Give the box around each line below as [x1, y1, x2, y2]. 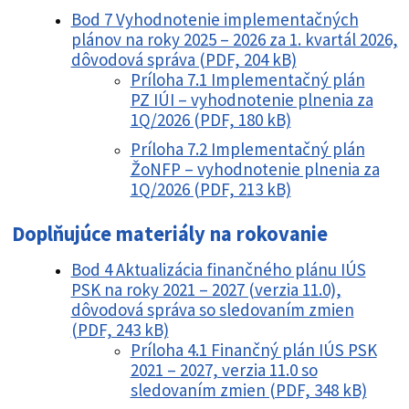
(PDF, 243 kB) [70, 319, 169, 341]
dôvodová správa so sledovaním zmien [70, 299, 354, 321]
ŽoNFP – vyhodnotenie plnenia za [130, 158, 380, 181]
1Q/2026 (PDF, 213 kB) [130, 178, 291, 201]
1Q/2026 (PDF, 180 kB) [130, 109, 291, 131]
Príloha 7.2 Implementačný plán [130, 138, 365, 161]
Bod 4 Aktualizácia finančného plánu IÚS [70, 258, 366, 281]
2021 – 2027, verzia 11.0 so [130, 359, 318, 382]
